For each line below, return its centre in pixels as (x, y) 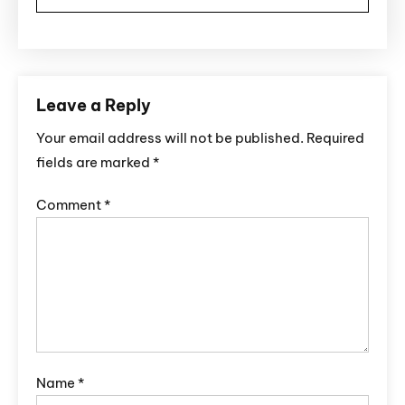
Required (335, 138)
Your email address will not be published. (170, 138)
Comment (70, 205)
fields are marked (94, 163)
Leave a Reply (94, 106)
